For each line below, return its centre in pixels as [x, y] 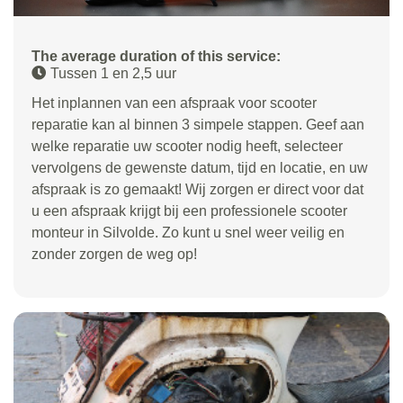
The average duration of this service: [156, 56]
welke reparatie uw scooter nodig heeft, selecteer [187, 146]
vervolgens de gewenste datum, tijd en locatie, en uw [200, 167]
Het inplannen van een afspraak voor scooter [174, 103]
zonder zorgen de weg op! [114, 254]
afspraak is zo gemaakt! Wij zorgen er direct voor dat [197, 189]
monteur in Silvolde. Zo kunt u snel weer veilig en [188, 232]
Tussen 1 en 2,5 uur [113, 73]
